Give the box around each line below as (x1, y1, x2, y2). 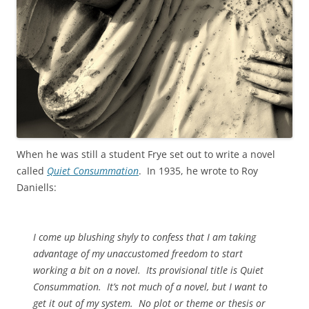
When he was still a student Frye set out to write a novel (17, 148, 275, 161)
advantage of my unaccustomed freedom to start (33, 247, 243, 260)
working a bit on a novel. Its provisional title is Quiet (33, 263, 263, 277)
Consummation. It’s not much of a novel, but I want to (33, 280, 268, 293)
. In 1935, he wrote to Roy (139, 164, 258, 177)
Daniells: (17, 181, 57, 194)
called (17, 164, 47, 177)
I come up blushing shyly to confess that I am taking (33, 230, 256, 243)
